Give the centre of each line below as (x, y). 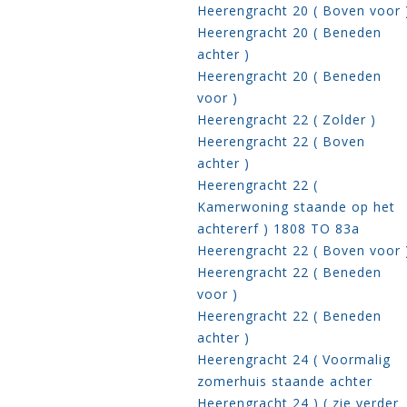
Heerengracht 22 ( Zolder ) (287, 120)
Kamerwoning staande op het (296, 207)
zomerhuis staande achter (285, 382)
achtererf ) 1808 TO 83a (278, 229)
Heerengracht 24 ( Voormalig (294, 360)
